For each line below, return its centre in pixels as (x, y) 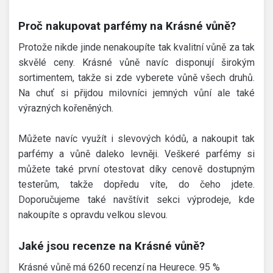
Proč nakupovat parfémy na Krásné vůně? (127, 27)
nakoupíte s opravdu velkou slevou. (93, 215)
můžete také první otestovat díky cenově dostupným (136, 169)
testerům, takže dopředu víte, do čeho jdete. (136, 185)
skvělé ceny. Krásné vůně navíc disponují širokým (136, 63)
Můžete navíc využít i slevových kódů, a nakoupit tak (136, 139)
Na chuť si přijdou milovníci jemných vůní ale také (136, 93)
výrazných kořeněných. (66, 108)
